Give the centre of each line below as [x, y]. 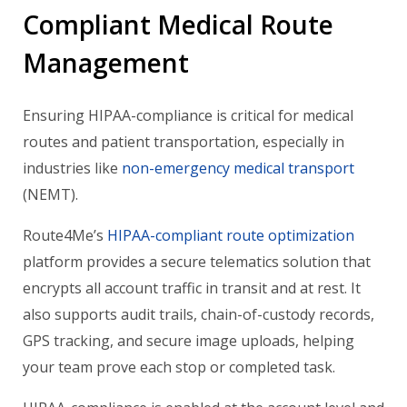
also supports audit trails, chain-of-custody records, [199, 314]
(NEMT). [50, 194]
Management [106, 62]
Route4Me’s [65, 235]
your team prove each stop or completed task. [179, 367]
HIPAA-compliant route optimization [231, 235]
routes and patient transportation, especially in [184, 141]
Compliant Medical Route [178, 24]
